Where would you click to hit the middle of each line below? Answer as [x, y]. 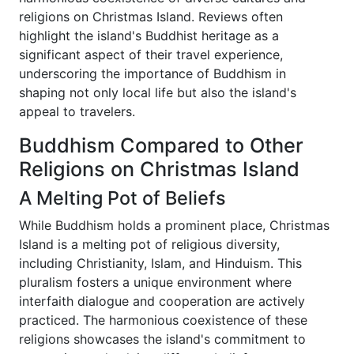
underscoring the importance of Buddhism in [153, 73]
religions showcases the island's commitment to [162, 339]
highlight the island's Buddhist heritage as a [149, 36]
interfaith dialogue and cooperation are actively [162, 301]
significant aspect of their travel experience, [151, 55]
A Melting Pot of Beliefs [122, 198]
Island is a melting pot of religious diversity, [149, 244]
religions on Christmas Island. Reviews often [151, 17]
